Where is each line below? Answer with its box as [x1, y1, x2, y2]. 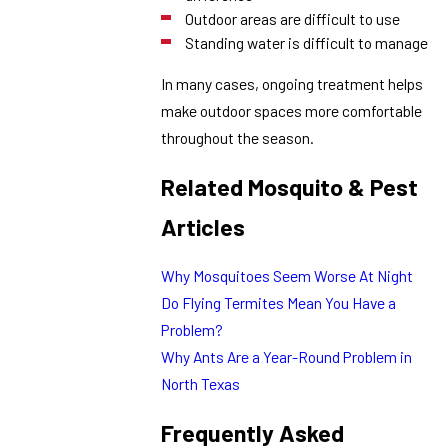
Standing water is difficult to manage [184, 33, 428, 53]
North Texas [161, 374, 241, 394]
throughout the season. [161, 128, 315, 148]
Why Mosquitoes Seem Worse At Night [161, 266, 414, 286]
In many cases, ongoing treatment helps [161, 74, 424, 94]
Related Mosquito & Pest [161, 172, 419, 201]
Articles [161, 212, 246, 241]
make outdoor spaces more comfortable [161, 101, 423, 121]
